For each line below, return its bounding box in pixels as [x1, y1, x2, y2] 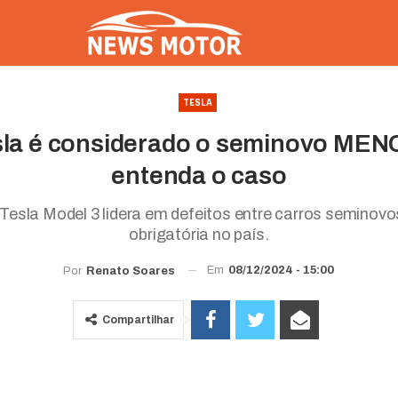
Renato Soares [86, 264, 176, 277]
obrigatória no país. [129, 226, 269, 243]
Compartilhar [102, 313, 175, 326]
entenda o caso [111, 162, 287, 189]
